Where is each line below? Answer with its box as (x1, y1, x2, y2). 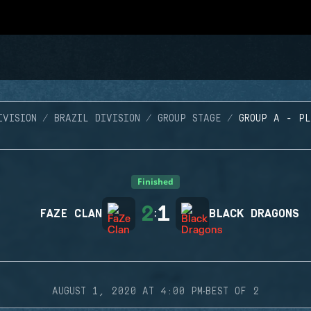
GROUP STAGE (158, 113, 221, 124)
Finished (137, 176, 174, 187)
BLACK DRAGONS (209, 208, 299, 220)
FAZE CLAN (40, 208, 102, 220)
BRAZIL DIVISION (54, 113, 140, 124)
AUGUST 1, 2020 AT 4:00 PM (52, 286, 203, 297)
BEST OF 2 (205, 286, 259, 297)
